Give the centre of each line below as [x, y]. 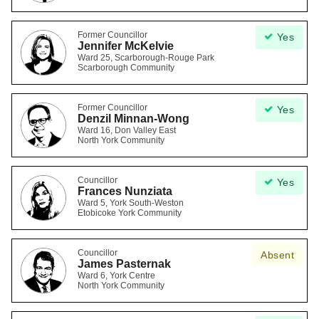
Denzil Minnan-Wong [134, 119]
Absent [277, 255]
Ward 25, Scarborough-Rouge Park [146, 58]
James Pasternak [124, 264]
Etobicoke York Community [130, 213]
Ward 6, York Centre [116, 276]
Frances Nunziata [125, 191]
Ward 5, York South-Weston [131, 203]
